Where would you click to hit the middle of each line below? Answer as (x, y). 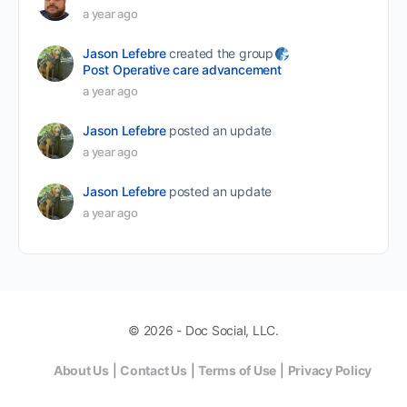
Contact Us (154, 370)
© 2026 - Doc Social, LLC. (203, 330)
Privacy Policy (330, 370)
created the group (221, 53)
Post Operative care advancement (182, 69)
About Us (81, 370)
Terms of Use (238, 370)
